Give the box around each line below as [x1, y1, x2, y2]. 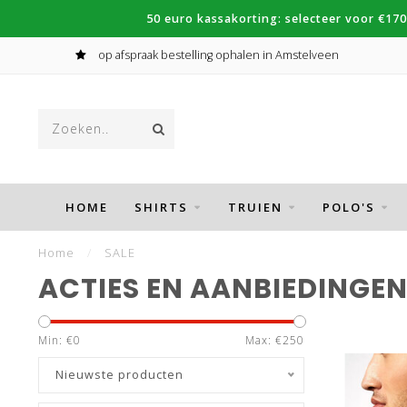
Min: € [38, 333, 74, 348]
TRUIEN [227, 199, 283, 215]
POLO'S [322, 199, 375, 215]
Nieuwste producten [55, 367, 184, 382]
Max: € [244, 333, 283, 348]
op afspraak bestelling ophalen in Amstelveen [94, 47, 339, 63]
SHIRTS [134, 199, 188, 215]
